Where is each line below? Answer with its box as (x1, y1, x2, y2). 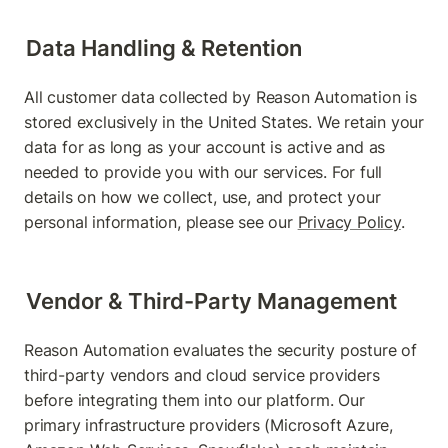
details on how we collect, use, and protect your (24, 187, 381, 208)
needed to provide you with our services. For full (24, 162, 383, 183)
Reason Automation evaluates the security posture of (24, 340, 417, 361)
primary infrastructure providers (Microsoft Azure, (24, 415, 393, 436)
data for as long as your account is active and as (24, 137, 386, 158)
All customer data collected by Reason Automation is (24, 87, 417, 108)
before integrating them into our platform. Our (24, 390, 365, 411)
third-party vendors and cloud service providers (24, 365, 380, 386)
